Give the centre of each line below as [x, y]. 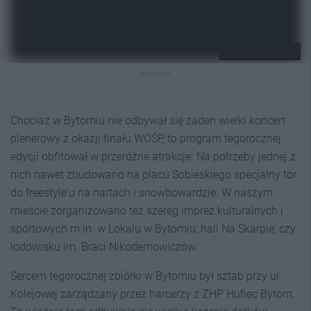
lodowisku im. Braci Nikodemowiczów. [104, 246]
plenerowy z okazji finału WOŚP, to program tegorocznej [146, 138]
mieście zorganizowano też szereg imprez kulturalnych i [147, 210]
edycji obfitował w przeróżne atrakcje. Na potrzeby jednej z [153, 156]
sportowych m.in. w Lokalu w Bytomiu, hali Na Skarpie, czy [153, 228]
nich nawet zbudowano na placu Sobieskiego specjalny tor [153, 174]
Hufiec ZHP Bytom [260, 51]
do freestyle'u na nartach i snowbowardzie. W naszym [142, 192]
